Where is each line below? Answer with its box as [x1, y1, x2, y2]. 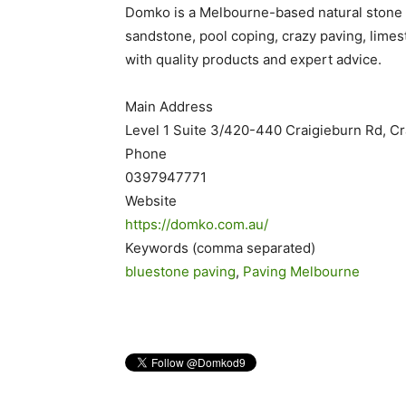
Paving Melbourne [243, 263, 360, 281]
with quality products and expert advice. [125, 51, 382, 69]
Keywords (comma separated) [125, 239, 315, 257]
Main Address [125, 98, 213, 116]
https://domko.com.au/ [125, 216, 268, 234]
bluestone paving [125, 263, 236, 281]
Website [125, 192, 177, 210]
